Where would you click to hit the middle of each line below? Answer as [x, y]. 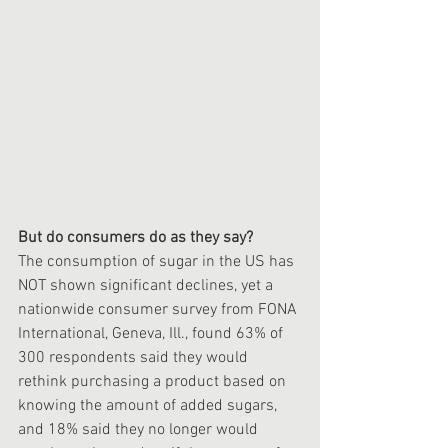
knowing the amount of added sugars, [149, 406]
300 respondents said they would [135, 358]
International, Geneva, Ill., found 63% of [152, 334]
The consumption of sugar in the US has [158, 262]
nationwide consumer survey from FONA [159, 310]
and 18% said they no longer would [140, 430]
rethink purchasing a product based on [154, 382]
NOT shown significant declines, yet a [147, 286]
